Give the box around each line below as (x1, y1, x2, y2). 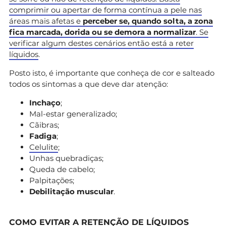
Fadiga (29, 131, 56, 141)
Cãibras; (29, 120, 59, 130)
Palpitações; (29, 175, 74, 185)
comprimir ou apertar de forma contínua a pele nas (9, 5, 202, 15)
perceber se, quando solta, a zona (83, 16, 213, 26)
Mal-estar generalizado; (29, 108, 117, 119)
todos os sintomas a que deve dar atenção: (9, 79, 168, 89)
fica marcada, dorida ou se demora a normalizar (9, 27, 196, 37)
